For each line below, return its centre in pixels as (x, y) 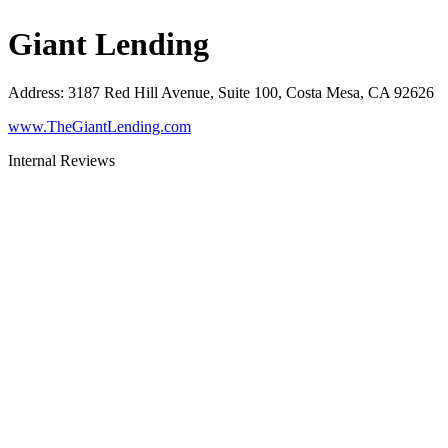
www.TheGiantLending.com (99, 127)
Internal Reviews (61, 161)
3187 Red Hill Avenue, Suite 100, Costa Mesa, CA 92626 (251, 93)
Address (34, 93)
